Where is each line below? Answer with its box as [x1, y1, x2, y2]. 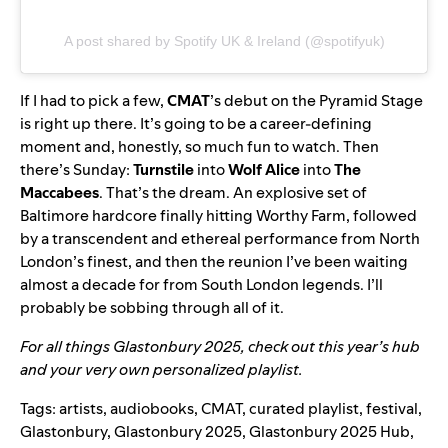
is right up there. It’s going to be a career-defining [20, 113, 372, 135]
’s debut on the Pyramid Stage [210, 90, 423, 112]
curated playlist [249, 398, 359, 420]
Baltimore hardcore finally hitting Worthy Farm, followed [20, 205, 417, 227]
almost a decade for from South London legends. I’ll [20, 274, 383, 296]
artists [59, 398, 103, 420]
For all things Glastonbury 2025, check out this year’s [20, 336, 389, 358]
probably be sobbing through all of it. [20, 297, 284, 319]
